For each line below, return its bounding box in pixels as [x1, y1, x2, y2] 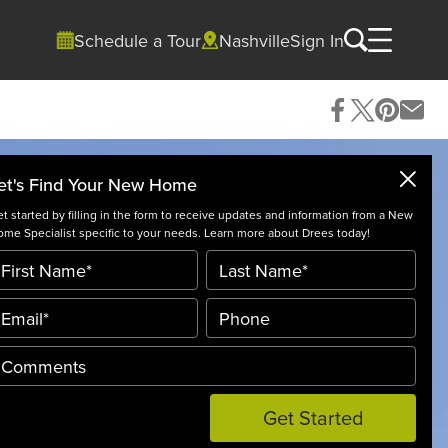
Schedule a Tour [74, 27, 201, 53]
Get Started [262, 403, 364, 432]
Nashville [219, 27, 290, 53]
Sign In [290, 27, 344, 53]
